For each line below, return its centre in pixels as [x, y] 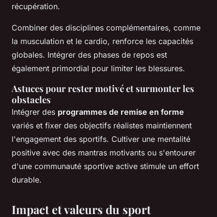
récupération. [36, 7]
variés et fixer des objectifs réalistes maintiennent [102, 126]
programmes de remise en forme [121, 112]
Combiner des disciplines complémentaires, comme [106, 28]
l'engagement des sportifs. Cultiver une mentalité [101, 139]
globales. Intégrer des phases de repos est [89, 55]
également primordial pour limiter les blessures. [98, 69]
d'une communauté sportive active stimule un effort [105, 166]
